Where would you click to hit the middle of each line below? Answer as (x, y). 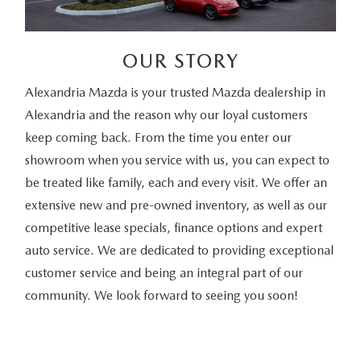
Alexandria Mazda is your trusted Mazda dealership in (175, 93)
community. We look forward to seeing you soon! (161, 296)
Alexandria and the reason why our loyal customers (166, 115)
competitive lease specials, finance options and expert (173, 228)
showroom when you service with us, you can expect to (177, 160)
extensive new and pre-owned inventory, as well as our (176, 205)
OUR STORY (180, 61)
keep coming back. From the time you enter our (158, 138)
